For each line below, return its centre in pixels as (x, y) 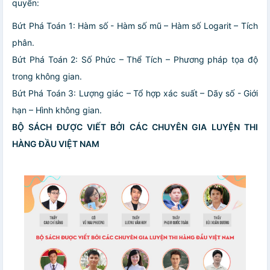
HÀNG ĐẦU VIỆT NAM (56, 143)
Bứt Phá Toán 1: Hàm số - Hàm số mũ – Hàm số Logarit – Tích (135, 25)
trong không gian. (47, 76)
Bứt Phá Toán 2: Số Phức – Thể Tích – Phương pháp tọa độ (135, 59)
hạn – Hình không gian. (57, 110)
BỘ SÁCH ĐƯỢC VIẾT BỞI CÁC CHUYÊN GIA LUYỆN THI (135, 127)
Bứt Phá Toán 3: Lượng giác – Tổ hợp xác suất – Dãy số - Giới (135, 93)
